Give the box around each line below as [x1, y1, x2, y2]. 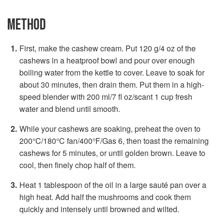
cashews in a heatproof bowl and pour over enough [19, 54, 195, 66]
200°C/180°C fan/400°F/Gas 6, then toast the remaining [19, 135, 209, 146]
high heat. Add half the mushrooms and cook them [19, 191, 191, 202]
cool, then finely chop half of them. [19, 159, 136, 170]
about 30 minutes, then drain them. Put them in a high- [19, 78, 204, 90]
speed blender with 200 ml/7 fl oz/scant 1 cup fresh [19, 91, 192, 102]
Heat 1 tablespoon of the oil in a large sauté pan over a [19, 179, 206, 190]
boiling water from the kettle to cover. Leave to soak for [19, 66, 204, 78]
